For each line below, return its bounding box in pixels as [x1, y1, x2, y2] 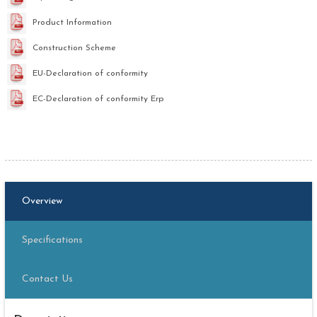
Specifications [21, 235, 83, 246]
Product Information [32, 18, 112, 27]
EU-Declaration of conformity [32, 69, 148, 78]
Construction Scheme [32, 43, 116, 52]
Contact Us [21, 274, 73, 285]
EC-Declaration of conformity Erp [32, 94, 163, 103]
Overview [21, 196, 62, 207]
